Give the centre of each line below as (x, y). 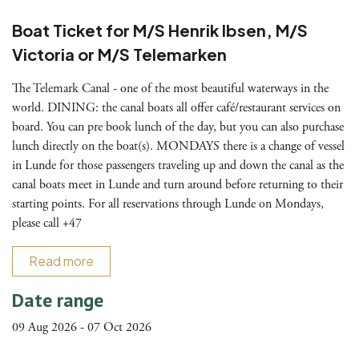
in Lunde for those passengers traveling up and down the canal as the (178, 166)
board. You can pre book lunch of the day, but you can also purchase (178, 127)
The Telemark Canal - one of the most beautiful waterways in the (170, 89)
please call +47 (48, 224)
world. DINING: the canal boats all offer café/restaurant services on (176, 108)
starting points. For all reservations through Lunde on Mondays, (168, 204)
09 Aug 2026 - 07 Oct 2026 (82, 328)
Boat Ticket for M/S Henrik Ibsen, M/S (160, 30)
